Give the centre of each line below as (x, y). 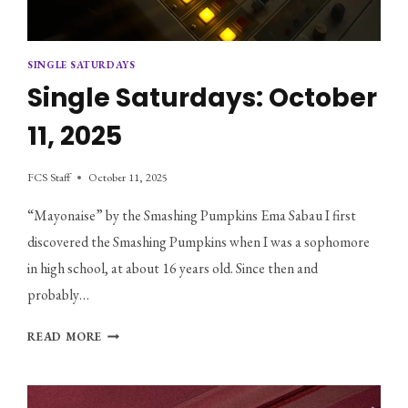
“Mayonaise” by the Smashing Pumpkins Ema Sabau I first (192, 216)
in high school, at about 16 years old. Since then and (173, 269)
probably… (59, 295)
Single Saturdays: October (203, 97)
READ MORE (65, 337)
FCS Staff (49, 178)
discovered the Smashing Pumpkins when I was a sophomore (199, 242)
